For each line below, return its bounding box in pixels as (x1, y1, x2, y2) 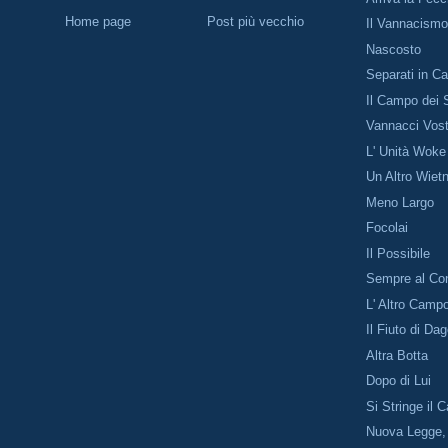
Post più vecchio (207, 14, 304, 30)
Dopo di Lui (366, 373, 432, 389)
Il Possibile (366, 245, 431, 261)
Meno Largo (366, 194, 435, 210)
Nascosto (366, 41, 422, 57)
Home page (65, 14, 131, 30)
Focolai (366, 220, 409, 236)
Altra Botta (366, 347, 429, 363)
